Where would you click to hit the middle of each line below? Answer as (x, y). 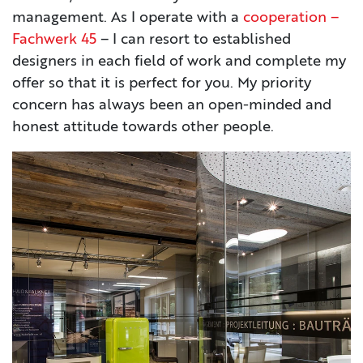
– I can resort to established (194, 40)
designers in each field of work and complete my (179, 62)
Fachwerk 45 (54, 40)
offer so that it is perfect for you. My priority (162, 83)
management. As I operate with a (128, 18)
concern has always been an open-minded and (172, 105)
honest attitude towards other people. (143, 127)
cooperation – (291, 18)
